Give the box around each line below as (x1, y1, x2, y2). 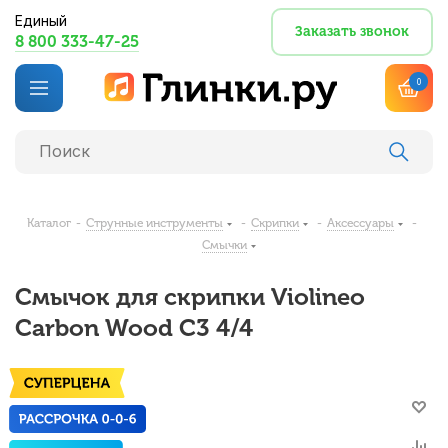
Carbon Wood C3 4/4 (15, 313, 253, 342)
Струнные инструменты (85, 216, 223, 230)
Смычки (201, 238, 247, 252)
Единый (15, 12, 67, 29)
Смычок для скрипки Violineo (15, 282, 365, 311)
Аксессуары (326, 216, 394, 230)
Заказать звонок (295, 23, 409, 40)
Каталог (26, 216, 71, 230)
